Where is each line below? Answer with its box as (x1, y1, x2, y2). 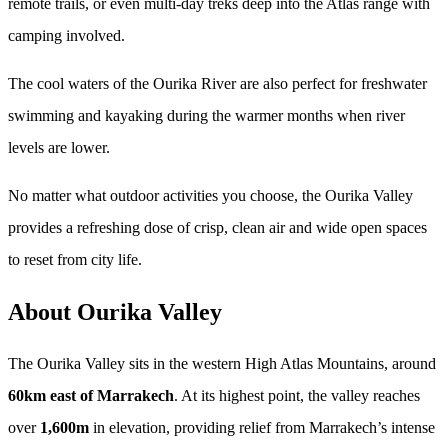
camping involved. (8, 27, 125, 45)
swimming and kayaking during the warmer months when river (8, 107, 405, 125)
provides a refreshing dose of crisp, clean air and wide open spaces (8, 219, 427, 237)
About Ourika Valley (8, 298, 222, 325)
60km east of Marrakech (8, 386, 174, 404)
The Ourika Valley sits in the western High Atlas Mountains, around (8, 354, 436, 372)
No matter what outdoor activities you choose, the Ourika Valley (8, 187, 413, 205)
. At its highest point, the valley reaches (174, 386, 420, 404)
